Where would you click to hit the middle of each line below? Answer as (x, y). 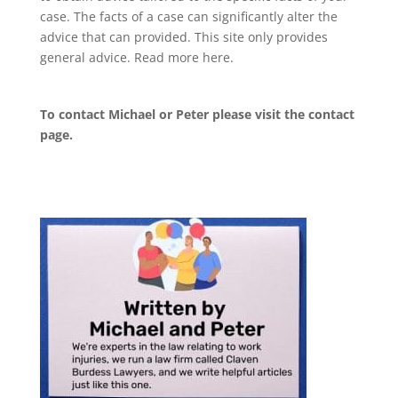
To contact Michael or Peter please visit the (174, 114)
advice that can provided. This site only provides (183, 36)
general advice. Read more (121, 57)
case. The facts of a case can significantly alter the (188, 16)
